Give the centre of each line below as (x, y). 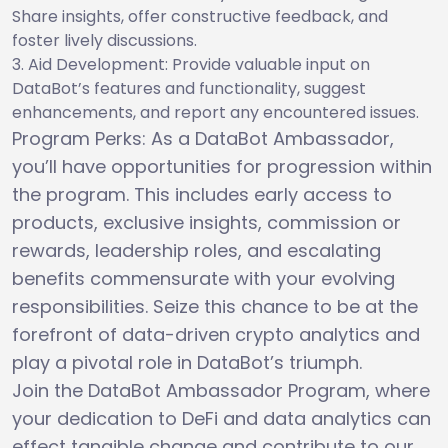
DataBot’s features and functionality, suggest (189, 88)
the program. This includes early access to (202, 194)
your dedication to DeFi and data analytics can (221, 418)
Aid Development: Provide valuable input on (199, 64)
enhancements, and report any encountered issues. (215, 112)
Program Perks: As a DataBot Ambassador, (203, 138)
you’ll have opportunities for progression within (222, 166)
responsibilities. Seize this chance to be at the (215, 306)
